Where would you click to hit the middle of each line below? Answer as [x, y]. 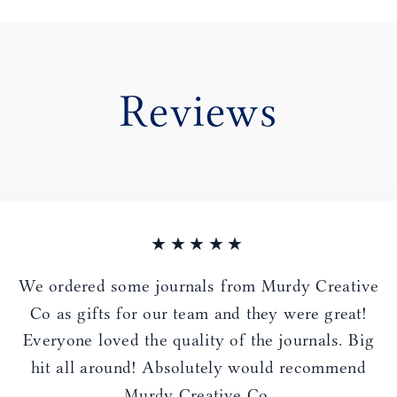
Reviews [198, 112]
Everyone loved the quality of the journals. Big [198, 341]
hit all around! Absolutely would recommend [198, 367]
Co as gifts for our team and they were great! [198, 313]
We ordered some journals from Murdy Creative [198, 286]
